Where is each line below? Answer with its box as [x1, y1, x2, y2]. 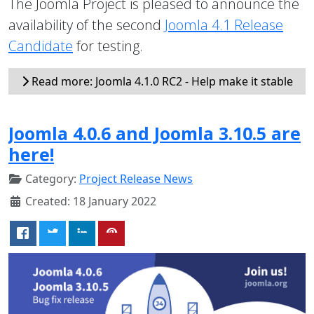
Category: [22, 171, 79, 187]
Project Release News [79, 171, 193, 187]
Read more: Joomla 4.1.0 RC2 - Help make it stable [28, 74, 293, 90]
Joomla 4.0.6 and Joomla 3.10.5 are [8, 121, 301, 146]
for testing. [73, 36, 143, 56]
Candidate [8, 36, 73, 56]
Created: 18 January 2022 [25, 193, 156, 210]
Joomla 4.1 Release [165, 15, 283, 35]
